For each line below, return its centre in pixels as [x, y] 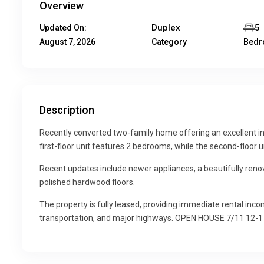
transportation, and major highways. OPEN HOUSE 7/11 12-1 [151, 218]
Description [67, 110]
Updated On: [63, 28]
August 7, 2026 [67, 42]
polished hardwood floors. [87, 182]
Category [169, 42]
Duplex [166, 28]
